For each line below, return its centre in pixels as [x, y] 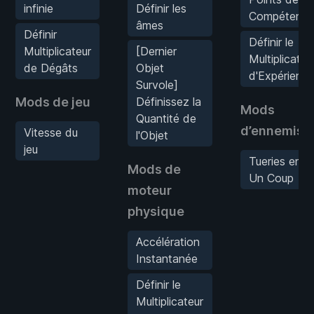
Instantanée [167, 258]
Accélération [168, 241]
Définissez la [169, 101]
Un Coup [271, 178]
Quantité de [166, 118]
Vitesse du [51, 132]
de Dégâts [51, 68]
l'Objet [152, 135]
